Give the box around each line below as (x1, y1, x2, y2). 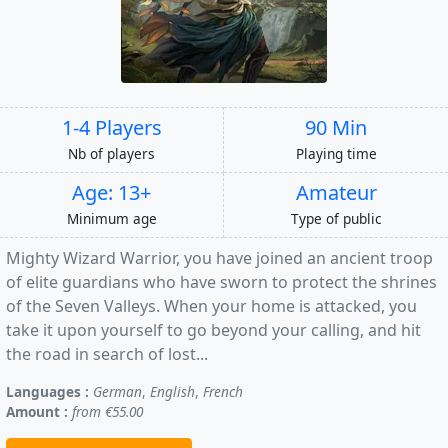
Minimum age (66, 208, 157, 228)
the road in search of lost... (6, 342, 208, 365)
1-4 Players (61, 113, 162, 141)
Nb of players (68, 143, 155, 163)
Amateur (295, 178, 377, 206)
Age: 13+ (72, 178, 151, 206)
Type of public (290, 208, 382, 228)
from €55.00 (72, 401, 143, 421)
